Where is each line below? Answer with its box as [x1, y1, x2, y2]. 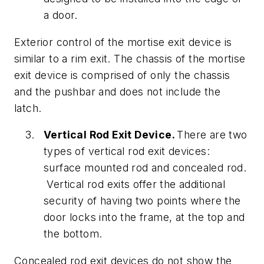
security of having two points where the [44, 194, 241, 207]
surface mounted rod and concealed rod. [44, 161, 247, 174]
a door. [44, 9, 78, 21]
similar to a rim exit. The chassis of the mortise [14, 52, 246, 65]
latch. [14, 101, 45, 114]
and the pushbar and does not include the [14, 85, 220, 98]
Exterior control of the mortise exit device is [14, 35, 232, 48]
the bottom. [44, 227, 103, 240]
